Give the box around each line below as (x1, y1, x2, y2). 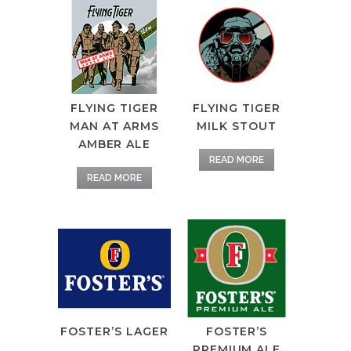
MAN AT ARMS (69, 119, 160, 133)
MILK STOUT (197, 119, 277, 133)
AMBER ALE (78, 137, 151, 151)
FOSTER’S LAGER (60, 324, 168, 339)
